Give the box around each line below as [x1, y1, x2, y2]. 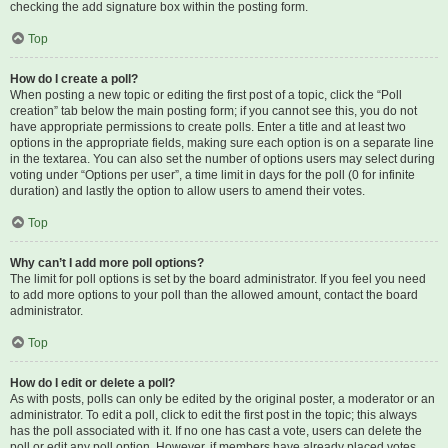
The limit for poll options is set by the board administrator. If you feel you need [10, 272, 426, 286]
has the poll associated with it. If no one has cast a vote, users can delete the [10, 424, 422, 438]
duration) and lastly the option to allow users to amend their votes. [10, 184, 365, 198]
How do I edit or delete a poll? [10, 376, 175, 390]
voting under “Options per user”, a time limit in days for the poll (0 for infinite [10, 168, 415, 182]
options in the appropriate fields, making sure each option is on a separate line [10, 136, 434, 150]
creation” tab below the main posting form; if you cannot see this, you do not [10, 104, 417, 118]
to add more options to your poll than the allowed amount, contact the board [10, 288, 418, 302]
